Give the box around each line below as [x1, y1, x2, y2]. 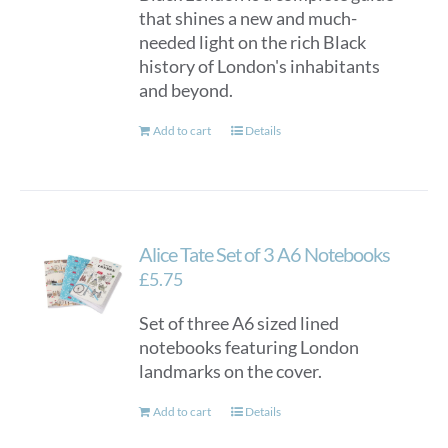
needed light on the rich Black [139, 31, 367, 53]
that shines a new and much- [139, 7, 358, 29]
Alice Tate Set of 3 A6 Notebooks [139, 242, 391, 266]
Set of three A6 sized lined [139, 312, 340, 334]
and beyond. [139, 79, 240, 101]
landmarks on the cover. [139, 360, 323, 382]
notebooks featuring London [139, 336, 360, 358]
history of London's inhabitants [139, 55, 381, 77]
